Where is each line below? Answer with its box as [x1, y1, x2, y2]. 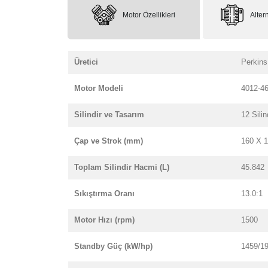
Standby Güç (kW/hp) [74, 242, 153, 251]
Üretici [74, 57, 98, 66]
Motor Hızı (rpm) [74, 215, 135, 224]
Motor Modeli [74, 84, 123, 93]
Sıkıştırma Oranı [74, 189, 135, 198]
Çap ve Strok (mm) [74, 136, 143, 145]
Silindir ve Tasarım [74, 110, 144, 119]
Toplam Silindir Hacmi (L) [74, 163, 169, 172]
